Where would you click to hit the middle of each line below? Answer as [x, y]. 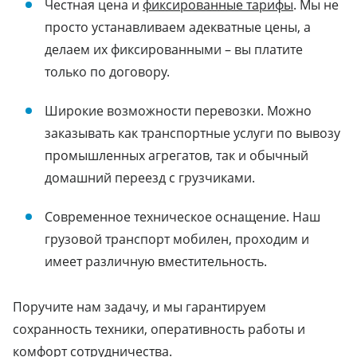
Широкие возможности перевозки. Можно [178, 110]
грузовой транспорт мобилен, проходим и [177, 239]
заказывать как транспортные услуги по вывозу [192, 133]
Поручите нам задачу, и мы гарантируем [139, 306]
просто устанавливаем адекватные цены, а [178, 27]
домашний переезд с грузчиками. [150, 177]
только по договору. [107, 71]
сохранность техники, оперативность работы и [159, 329]
